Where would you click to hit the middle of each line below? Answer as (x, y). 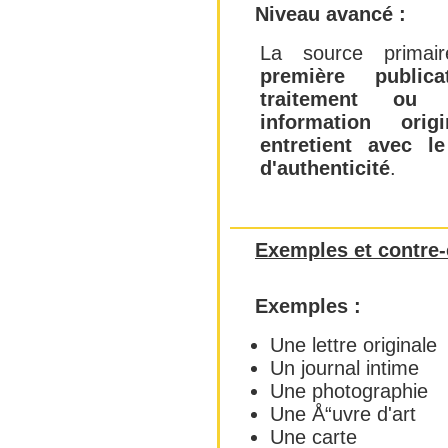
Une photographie (349, 391)
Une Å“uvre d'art (343, 414)
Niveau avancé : (330, 14)
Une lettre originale (353, 345)
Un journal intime (344, 368)
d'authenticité (325, 168)
